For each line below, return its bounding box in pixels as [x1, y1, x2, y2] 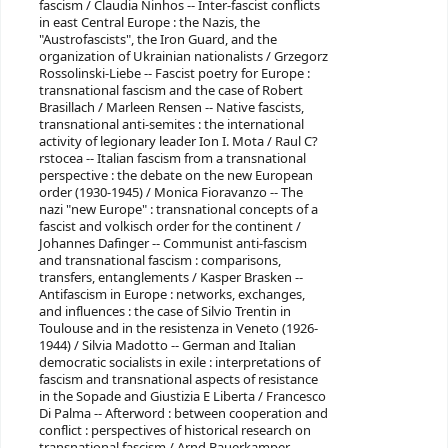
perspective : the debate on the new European [38, 166, 313, 186]
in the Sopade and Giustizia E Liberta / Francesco [38, 387, 326, 407]
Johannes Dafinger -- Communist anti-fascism [38, 234, 307, 254]
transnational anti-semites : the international [38, 115, 304, 135]
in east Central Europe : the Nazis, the [38, 13, 260, 33]
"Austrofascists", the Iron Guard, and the [38, 30, 277, 50]
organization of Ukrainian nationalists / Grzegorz [38, 47, 328, 67]
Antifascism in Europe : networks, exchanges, [38, 285, 305, 305]
